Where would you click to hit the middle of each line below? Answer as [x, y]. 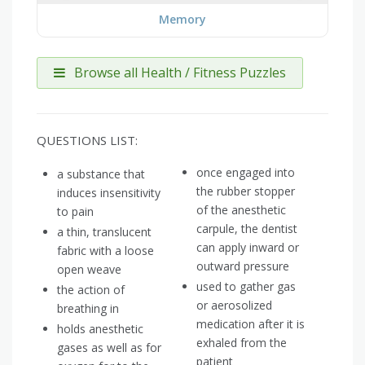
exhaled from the [242, 343]
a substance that [101, 174]
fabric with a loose [106, 251]
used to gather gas [246, 287]
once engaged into [246, 173]
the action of [91, 290]
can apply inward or [248, 248]
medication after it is [251, 324]
